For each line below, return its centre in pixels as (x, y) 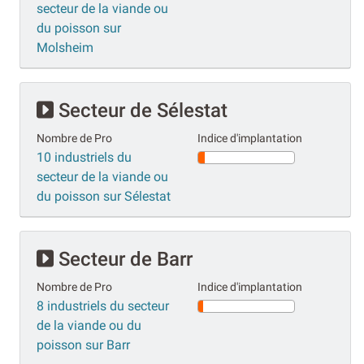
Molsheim (65, 47)
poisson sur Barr (83, 344)
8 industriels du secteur (103, 305)
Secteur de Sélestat (141, 110)
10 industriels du (84, 157)
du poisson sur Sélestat (104, 196)
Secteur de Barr (123, 259)
